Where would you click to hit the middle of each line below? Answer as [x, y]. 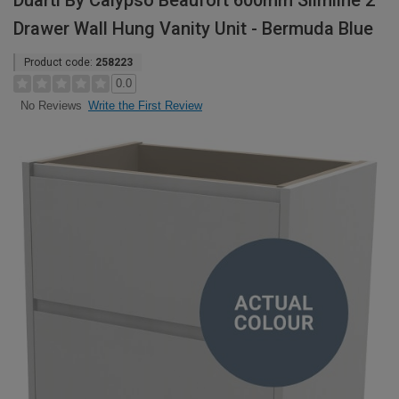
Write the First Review [145, 106]
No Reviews [51, 106]
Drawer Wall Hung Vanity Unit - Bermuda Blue [193, 28]
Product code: [60, 62]
